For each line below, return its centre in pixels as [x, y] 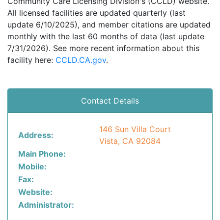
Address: [36, 135]
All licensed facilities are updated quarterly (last [96, 13]
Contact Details [110, 101]
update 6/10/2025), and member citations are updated [109, 25]
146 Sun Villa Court [135, 129]
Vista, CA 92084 [130, 141]
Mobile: [32, 166]
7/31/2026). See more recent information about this [103, 48]
